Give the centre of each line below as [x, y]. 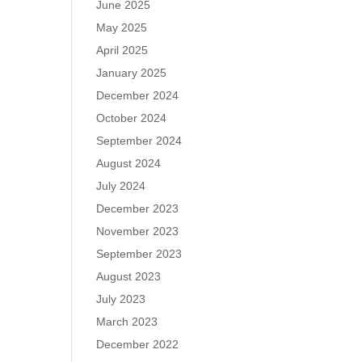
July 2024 [121, 186]
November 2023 [138, 231]
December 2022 [138, 344]
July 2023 [121, 299]
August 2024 [129, 163]
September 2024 [139, 141]
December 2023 [138, 208]
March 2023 [127, 322]
